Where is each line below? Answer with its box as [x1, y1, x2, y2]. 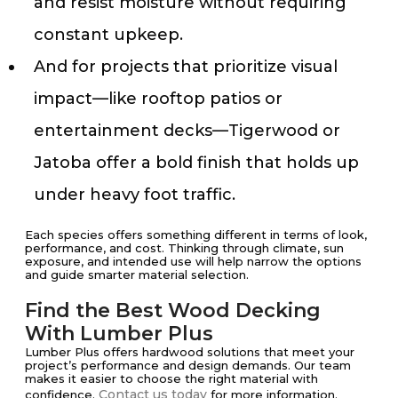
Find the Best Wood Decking [25, 298, 321, 323]
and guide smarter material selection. [25, 267, 249, 283]
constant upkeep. [34, 25, 187, 45]
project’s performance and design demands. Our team [25, 358, 351, 373]
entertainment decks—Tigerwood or [34, 121, 340, 141]
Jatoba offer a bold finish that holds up [34, 153, 359, 173]
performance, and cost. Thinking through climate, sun [25, 241, 344, 256]
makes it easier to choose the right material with [25, 371, 318, 386]
